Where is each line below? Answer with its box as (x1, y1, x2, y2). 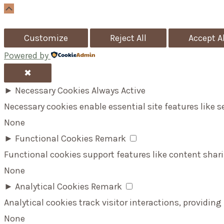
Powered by (4, 50, 48, 61)
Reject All (110, 32, 146, 44)
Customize (24, 32, 68, 44)
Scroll (13, 3, 38, 13)
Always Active (91, 85, 145, 96)
